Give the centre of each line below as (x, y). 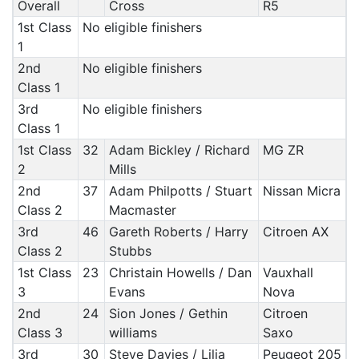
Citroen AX (295, 232)
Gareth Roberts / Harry (178, 232)
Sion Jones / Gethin (168, 313)
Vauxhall (288, 272)
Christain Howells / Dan (180, 272)
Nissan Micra (301, 191)
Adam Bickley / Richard (179, 150)
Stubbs (130, 251)
